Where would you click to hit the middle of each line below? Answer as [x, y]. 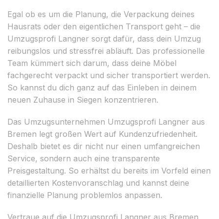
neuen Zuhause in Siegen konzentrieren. [83, 99]
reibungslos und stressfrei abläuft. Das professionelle [106, 51]
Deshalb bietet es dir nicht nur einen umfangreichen [104, 146]
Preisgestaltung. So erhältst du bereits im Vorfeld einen [109, 170]
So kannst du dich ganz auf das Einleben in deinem [102, 87]
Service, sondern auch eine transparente [84, 158]
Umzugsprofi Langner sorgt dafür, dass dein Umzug [104, 38]
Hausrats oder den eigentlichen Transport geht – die [104, 26]
